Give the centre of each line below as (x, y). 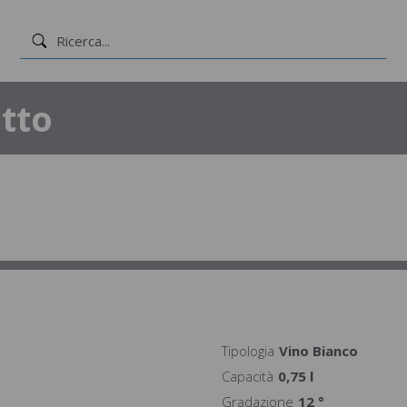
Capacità (248, 376)
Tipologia (248, 351)
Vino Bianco (318, 351)
